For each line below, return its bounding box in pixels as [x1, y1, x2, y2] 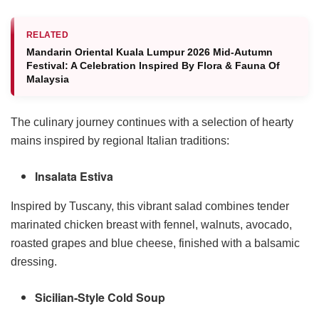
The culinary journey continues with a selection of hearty [11, 115, 293, 128]
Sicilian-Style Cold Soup [35, 288, 166, 305]
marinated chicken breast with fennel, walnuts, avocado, [11, 218, 292, 231]
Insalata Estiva [35, 167, 114, 184]
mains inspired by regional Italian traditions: [11, 134, 229, 147]
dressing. [11, 255, 57, 268]
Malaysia [26, 73, 69, 85]
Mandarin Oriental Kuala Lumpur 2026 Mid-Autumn [26, 46, 273, 58]
